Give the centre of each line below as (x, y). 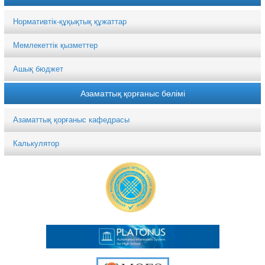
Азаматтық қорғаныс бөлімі (132, 93)
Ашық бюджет (38, 69)
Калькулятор (36, 143)
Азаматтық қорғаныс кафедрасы (72, 119)
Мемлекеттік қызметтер (56, 45)
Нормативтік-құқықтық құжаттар (70, 21)
